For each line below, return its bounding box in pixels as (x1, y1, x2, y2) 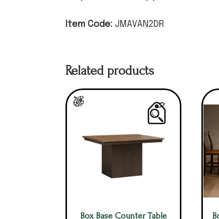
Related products (66, 63, 154, 78)
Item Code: (66, 20, 115, 29)
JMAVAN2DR (115, 20, 165, 29)
